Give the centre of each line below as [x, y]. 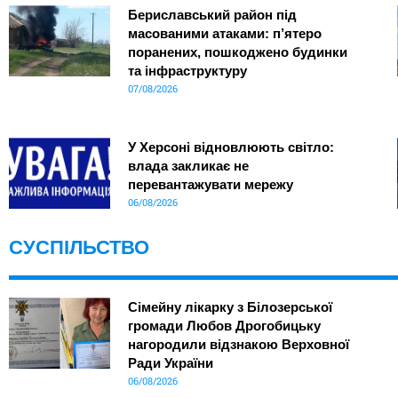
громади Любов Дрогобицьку [224, 326]
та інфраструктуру [187, 71]
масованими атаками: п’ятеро [224, 34]
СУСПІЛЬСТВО [79, 248]
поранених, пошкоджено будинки [237, 52]
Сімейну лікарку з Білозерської [230, 307]
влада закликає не [188, 166]
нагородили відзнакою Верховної [238, 345]
